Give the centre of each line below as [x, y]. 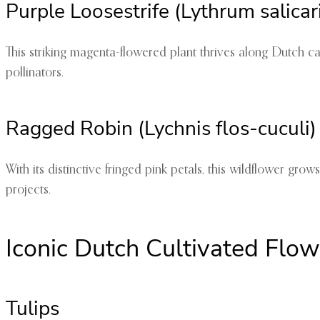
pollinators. [35, 73]
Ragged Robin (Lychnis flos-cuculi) [161, 129]
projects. [28, 190]
